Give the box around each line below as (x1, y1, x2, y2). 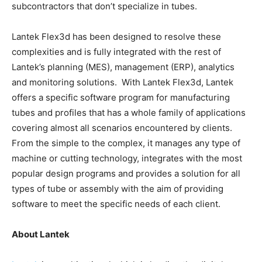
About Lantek (12, 229, 70, 240)
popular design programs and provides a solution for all (12, 168, 240, 180)
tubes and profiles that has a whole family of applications (12, 107, 246, 119)
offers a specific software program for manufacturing (12, 92, 230, 104)
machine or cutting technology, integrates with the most (12, 153, 242, 164)
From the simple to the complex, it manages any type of (12, 137, 240, 149)
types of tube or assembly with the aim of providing (12, 183, 223, 195)
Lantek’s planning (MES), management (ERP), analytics (12, 61, 235, 73)
